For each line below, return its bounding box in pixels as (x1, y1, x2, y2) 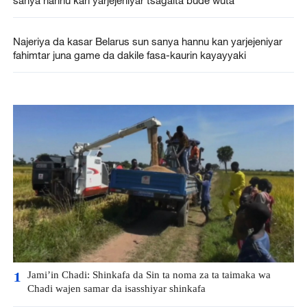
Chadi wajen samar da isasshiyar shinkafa (27, 282, 206, 297)
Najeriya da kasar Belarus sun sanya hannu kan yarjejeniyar (12, 34, 282, 47)
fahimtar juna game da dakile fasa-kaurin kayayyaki (12, 48, 246, 61)
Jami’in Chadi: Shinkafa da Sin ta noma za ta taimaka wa (27, 268, 271, 283)
